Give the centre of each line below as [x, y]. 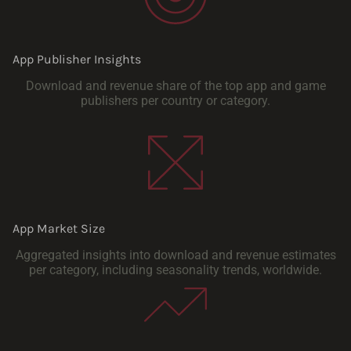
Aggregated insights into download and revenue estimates [175, 255]
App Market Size [59, 229]
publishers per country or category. [175, 100]
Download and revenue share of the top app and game [175, 85]
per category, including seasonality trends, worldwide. [175, 270]
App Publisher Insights [77, 59]
